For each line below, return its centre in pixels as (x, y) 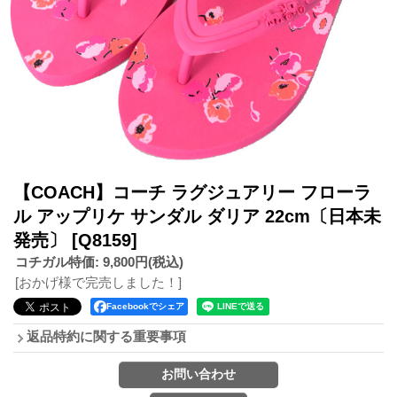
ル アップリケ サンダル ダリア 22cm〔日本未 (197, 216)
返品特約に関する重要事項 (106, 336)
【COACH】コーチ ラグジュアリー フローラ (192, 192)
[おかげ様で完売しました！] (98, 282)
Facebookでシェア (145, 306)
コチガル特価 (55, 261)
